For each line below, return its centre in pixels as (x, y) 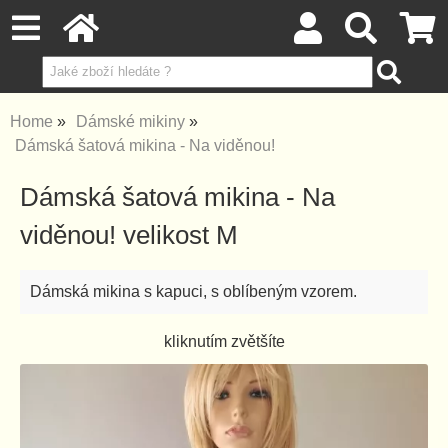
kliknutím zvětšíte (224, 341)
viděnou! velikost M (129, 235)
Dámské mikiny (130, 121)
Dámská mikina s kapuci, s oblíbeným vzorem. (193, 291)
